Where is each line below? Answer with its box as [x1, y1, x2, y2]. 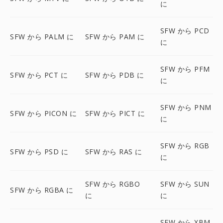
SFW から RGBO [85, 179, 140, 189]
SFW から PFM [160, 64, 210, 74]
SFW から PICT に [85, 108, 145, 118]
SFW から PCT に [10, 70, 68, 80]
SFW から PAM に [85, 31, 145, 41]
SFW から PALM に [10, 31, 74, 41]
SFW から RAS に [85, 146, 142, 156]
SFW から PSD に [10, 146, 68, 156]
